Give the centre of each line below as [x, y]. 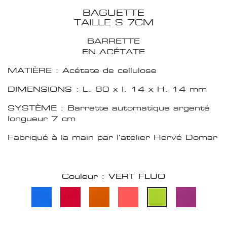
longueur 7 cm [42, 119]
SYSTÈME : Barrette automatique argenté [109, 108]
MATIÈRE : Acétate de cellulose [82, 70]
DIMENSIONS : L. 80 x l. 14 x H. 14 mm [107, 89]
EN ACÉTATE [113, 52]
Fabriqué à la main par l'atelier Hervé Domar [112, 137]
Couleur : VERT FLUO [113, 176]
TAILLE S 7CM [113, 23]
